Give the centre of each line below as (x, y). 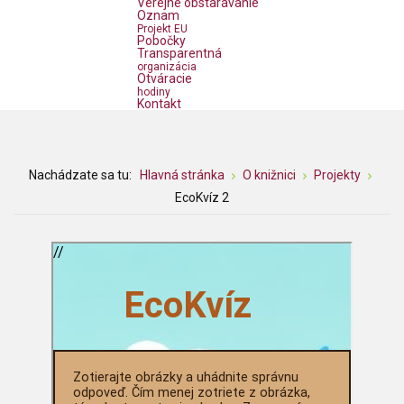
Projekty (337, 175)
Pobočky (161, 41)
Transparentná (179, 54)
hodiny (154, 92)
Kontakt (159, 104)
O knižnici (269, 175)
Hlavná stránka (182, 175)
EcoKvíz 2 (202, 197)
